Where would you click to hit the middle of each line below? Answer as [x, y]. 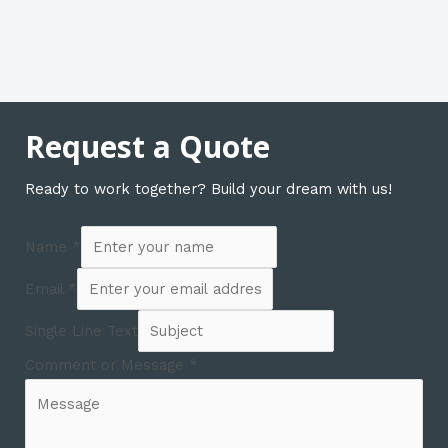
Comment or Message [107, 364]
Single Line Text [81, 331]
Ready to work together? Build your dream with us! [208, 188]
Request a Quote [147, 146]
